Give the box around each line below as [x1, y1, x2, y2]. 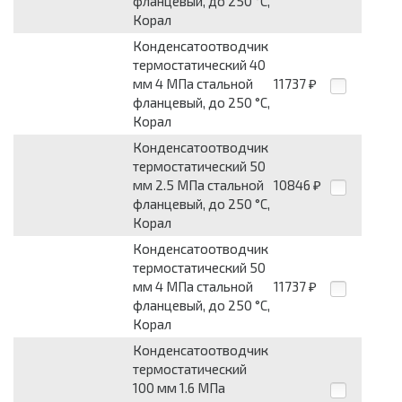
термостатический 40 [133, 57, 266, 74]
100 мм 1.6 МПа [133, 380, 225, 397]
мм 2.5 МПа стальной [133, 177, 264, 194]
